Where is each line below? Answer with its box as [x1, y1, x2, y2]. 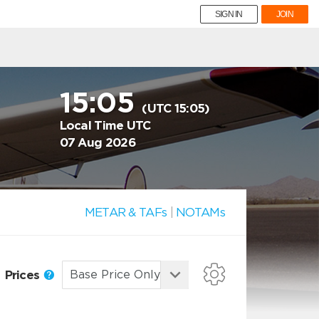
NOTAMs [176, 205, 225, 219]
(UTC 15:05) [142, 101, 210, 115]
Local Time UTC [59, 118, 151, 132]
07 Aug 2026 [59, 135, 136, 150]
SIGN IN [214, 9, 243, 19]
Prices [4, 267, 43, 282]
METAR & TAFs [84, 205, 167, 219]
